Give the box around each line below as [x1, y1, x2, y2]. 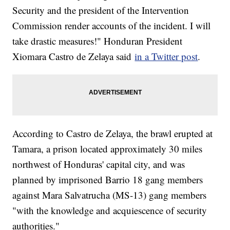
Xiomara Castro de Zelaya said [12, 50, 135, 63]
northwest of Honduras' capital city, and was [12, 158, 185, 171]
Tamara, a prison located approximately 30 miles [12, 142, 203, 156]
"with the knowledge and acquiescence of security [12, 204, 207, 217]
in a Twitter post [135, 50, 198, 63]
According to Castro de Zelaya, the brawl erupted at [12, 127, 213, 140]
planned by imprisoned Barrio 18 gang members [12, 173, 203, 186]
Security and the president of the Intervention [12, 4, 189, 17]
